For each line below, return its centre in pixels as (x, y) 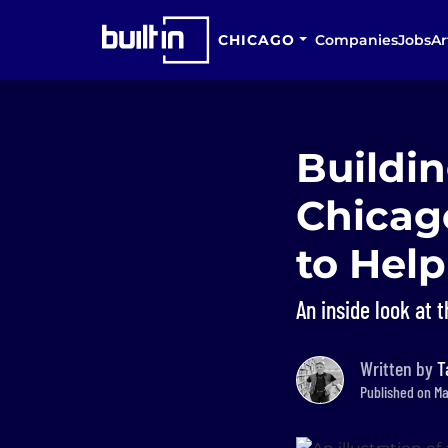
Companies (356, 40)
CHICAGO (256, 40)
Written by (398, 368)
